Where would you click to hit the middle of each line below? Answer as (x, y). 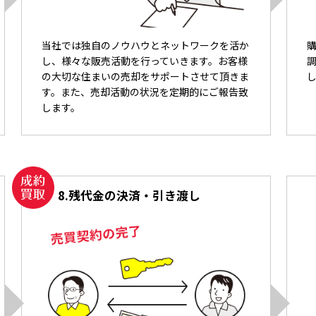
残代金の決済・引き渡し (135, 196)
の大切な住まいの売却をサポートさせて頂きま (146, 77)
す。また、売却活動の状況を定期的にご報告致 (145, 92)
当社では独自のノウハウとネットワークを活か (146, 45)
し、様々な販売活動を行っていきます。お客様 (145, 61)
